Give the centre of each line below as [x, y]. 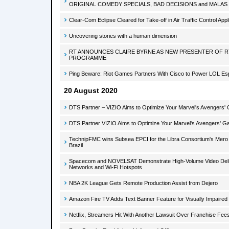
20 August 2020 [91, 90]
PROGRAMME [88, 58]
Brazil [76, 145]
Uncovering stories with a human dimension [123, 36]
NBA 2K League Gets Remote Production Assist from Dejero [143, 183]
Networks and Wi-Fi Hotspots [106, 167]
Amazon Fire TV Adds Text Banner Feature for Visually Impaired [148, 199]
